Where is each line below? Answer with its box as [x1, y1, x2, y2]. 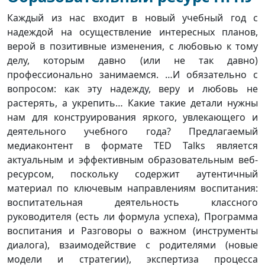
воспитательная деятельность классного [7, 196, 258, 209]
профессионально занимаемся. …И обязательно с [7, 68, 258, 82]
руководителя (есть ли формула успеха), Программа [7, 210, 258, 224]
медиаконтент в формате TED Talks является [7, 139, 258, 153]
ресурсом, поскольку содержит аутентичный [7, 167, 258, 181]
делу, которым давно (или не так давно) [7, 54, 258, 67]
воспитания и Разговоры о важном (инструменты [7, 224, 258, 238]
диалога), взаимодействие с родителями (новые [7, 238, 258, 252]
